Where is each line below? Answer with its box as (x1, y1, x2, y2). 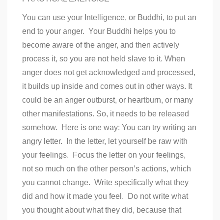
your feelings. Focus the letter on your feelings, (22, 150, 186, 159)
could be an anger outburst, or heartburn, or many (22, 95, 193, 104)
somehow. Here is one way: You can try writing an (22, 123, 196, 132)
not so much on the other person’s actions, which (22, 164, 191, 173)
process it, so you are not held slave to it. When (22, 54, 185, 63)
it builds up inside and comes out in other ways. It (22, 82, 192, 90)
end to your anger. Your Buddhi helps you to (22, 27, 176, 35)
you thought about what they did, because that (22, 205, 181, 214)
